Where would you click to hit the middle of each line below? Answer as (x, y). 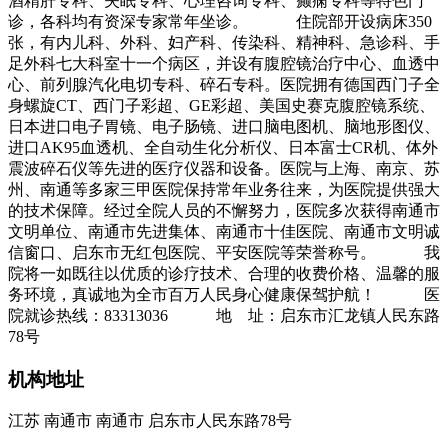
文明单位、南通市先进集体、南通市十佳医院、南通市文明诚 (224, 231)
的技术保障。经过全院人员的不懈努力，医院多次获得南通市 (224, 210)
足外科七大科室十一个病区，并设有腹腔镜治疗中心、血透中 (224, 63)
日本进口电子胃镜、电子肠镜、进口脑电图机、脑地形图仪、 (224, 126)
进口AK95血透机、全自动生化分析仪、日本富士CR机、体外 (223, 147)
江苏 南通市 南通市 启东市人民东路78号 (150, 421)
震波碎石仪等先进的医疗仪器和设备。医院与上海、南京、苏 (224, 168)
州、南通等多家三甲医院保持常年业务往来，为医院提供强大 (224, 189)
